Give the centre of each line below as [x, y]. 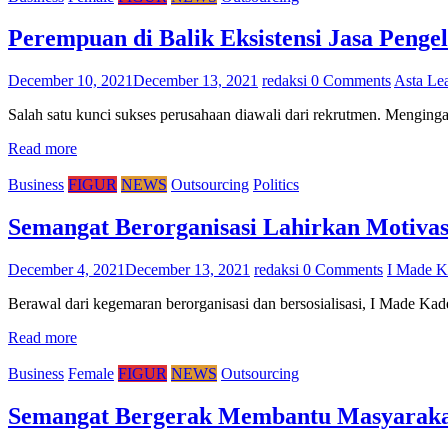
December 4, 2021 [66, 270]
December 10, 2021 [70, 81]
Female [91, 374]
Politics [276, 185]
